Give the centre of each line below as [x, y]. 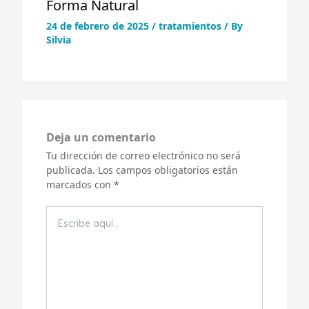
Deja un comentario [101, 137]
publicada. [71, 170]
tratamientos [190, 26]
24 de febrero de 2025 [99, 26]
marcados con [80, 184]
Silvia [59, 39]
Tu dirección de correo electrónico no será [143, 155]
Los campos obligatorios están [168, 170]
